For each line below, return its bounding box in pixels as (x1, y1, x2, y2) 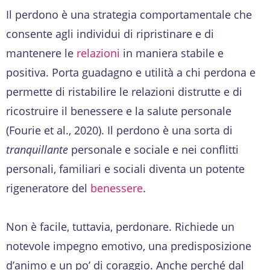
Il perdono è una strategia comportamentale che (6, 7, 252, 22)
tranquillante (6, 142, 71, 157)
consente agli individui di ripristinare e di (6, 26, 214, 41)
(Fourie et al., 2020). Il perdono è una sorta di (6, 122, 233, 137)
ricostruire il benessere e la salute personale (6, 103, 231, 118)
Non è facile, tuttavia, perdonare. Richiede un (6, 219, 234, 234)
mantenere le (6, 45, 77, 60)
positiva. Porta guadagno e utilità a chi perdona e (6, 64, 256, 80)
